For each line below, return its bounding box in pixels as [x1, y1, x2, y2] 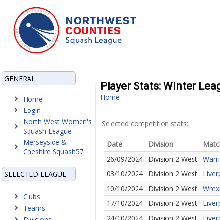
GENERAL [4, 74, 35, 83]
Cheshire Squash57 [23, 147, 83, 156]
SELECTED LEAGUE [4, 169, 66, 179]
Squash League [23, 126, 72, 136]
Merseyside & [23, 137, 67, 147]
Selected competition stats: [102, 119, 188, 128]
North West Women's [23, 117, 92, 126]
